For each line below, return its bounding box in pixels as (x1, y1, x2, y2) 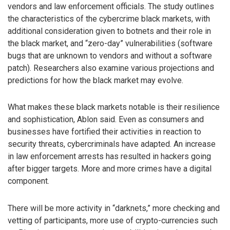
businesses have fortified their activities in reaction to (8, 127, 201, 137)
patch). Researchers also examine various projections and (8, 63, 214, 73)
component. (8, 176, 49, 186)
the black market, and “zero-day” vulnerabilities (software (8, 38, 213, 48)
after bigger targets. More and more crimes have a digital (8, 164, 212, 174)
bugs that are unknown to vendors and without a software (8, 50, 212, 61)
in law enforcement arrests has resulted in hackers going (8, 151, 211, 162)
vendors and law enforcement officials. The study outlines (8, 1, 214, 11)
